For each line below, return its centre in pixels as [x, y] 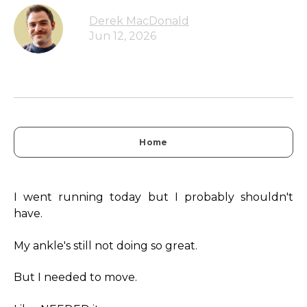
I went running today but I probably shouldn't [153, 197]
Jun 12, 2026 [123, 36]
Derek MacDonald [139, 21]
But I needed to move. [75, 278]
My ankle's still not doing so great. [106, 245]
